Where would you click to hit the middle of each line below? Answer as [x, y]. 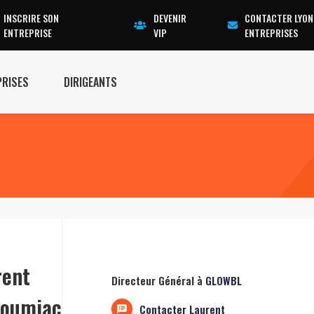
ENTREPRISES [272, 33]
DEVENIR [170, 18]
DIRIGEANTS [90, 82]
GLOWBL [224, 280]
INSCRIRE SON [32, 18]
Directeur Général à [158, 280]
